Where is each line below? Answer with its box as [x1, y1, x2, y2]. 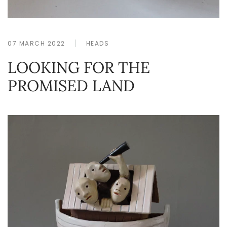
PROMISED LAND [8, 75, 135, 96]
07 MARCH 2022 [8, 39, 65, 48]
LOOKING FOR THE [8, 57, 150, 78]
